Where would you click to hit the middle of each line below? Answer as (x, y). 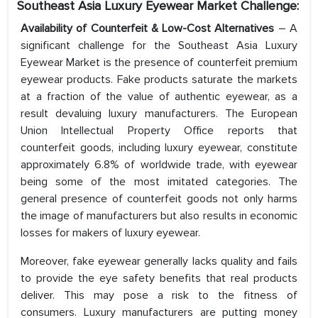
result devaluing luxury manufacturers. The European (159, 114)
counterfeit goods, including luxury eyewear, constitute (159, 148)
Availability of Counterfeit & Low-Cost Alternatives (149, 29)
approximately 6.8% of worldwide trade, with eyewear (159, 165)
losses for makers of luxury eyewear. (110, 233)
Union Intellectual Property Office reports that (159, 131)
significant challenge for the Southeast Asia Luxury (159, 46)
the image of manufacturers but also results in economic (159, 216)
